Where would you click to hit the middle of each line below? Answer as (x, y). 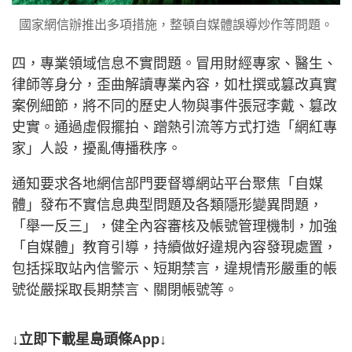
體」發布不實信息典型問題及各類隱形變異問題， (167, 205)
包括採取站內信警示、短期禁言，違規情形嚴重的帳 (174, 269)
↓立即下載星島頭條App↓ (89, 339)
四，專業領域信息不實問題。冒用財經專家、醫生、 (174, 64)
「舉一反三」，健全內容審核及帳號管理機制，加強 (174, 226)
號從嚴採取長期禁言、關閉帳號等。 (125, 290)
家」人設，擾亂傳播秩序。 (97, 148)
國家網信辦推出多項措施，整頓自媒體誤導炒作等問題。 (176, 25)
